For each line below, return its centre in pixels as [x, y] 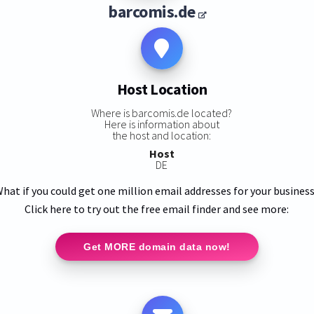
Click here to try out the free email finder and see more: [157, 209]
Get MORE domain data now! [157, 246]
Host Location [162, 89]
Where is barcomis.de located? [162, 112]
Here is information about [162, 124]
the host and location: [162, 135]
